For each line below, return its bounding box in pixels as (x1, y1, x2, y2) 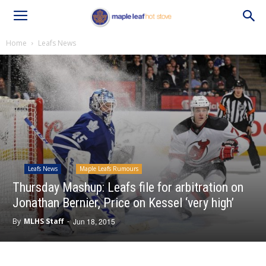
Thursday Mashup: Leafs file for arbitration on (12, 180, 243, 195)
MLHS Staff (24, 216, 64, 227)
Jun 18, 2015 (73, 216, 115, 227)
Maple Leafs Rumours (80, 164, 138, 173)
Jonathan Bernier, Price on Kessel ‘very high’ (12, 195, 234, 211)
